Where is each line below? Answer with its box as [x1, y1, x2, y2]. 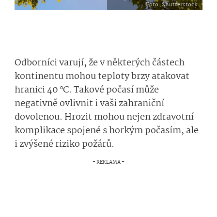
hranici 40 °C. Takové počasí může [15, 83, 159, 97]
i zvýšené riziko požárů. [15, 137, 116, 152]
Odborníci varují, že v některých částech [15, 56, 185, 70]
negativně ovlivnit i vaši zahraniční [15, 96, 164, 111]
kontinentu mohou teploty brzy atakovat [15, 69, 189, 84]
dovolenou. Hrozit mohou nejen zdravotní [15, 110, 194, 124]
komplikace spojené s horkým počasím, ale [15, 124, 199, 138]
